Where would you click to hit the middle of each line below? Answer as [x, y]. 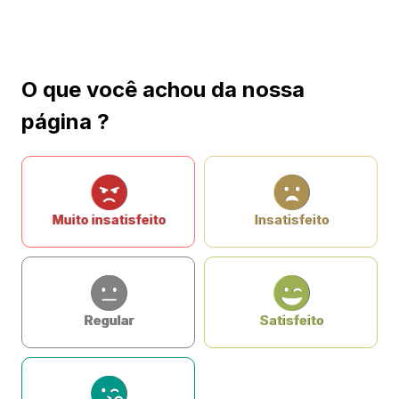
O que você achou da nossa [163, 90]
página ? [65, 122]
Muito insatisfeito [108, 220]
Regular [108, 320]
